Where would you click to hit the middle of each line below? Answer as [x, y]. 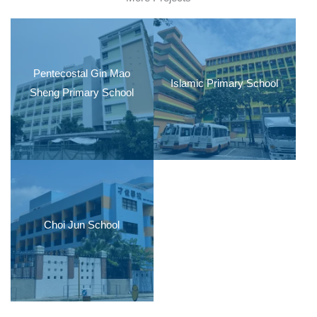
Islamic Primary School [225, 83]
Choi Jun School [82, 225]
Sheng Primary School [82, 93]
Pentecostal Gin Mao [82, 74]
